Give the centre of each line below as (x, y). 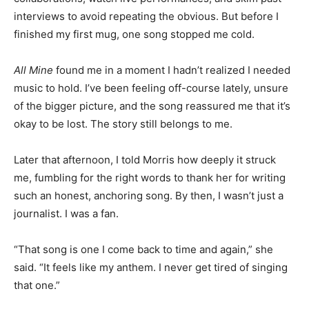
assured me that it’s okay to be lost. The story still (134, 118)
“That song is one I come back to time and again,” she (143, 261)
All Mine (35, 64)
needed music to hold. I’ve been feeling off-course (137, 82)
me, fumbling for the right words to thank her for (131, 190)
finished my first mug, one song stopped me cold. (134, 28)
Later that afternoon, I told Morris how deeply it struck (145, 172)
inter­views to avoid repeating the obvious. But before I (146, 10)
